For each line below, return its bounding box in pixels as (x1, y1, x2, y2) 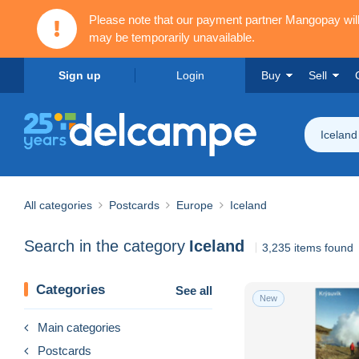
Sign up (58, 69, 101, 82)
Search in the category (24, 237, 185, 256)
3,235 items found (262, 240, 353, 254)
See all (175, 283, 212, 297)
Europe (176, 198, 213, 212)
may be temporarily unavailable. (89, 30, 255, 44)
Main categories (38, 320, 121, 334)
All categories (24, 198, 92, 212)
